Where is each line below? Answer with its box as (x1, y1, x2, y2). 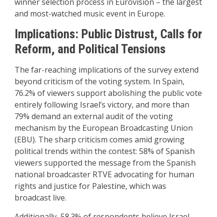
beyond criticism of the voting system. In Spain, (15, 76, 185, 87)
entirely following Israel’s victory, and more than (15, 99, 189, 110)
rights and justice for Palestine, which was (15, 181, 166, 191)
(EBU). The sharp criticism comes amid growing (15, 134, 185, 145)
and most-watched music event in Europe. (15, 8, 165, 19)
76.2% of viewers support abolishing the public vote (15, 88, 202, 98)
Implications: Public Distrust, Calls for (15, 27, 202, 41)
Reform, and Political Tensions (15, 42, 166, 56)
